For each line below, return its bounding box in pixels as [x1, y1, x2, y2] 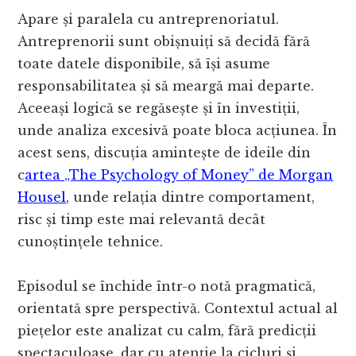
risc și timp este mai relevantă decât [17, 211, 266, 228]
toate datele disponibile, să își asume [17, 56, 271, 72]
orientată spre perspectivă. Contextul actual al [17, 300, 339, 317]
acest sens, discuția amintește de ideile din [17, 145, 311, 161]
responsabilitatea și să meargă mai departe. [17, 78, 315, 95]
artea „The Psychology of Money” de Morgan [25, 167, 334, 184]
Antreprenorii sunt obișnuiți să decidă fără [17, 33, 311, 50]
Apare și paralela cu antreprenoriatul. [17, 11, 280, 28]
